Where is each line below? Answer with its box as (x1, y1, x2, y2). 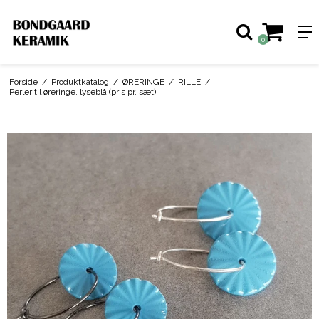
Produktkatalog (51, 76, 109, 87)
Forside (9, 76, 38, 87)
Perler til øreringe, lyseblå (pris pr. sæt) (9, 86, 156, 97)
